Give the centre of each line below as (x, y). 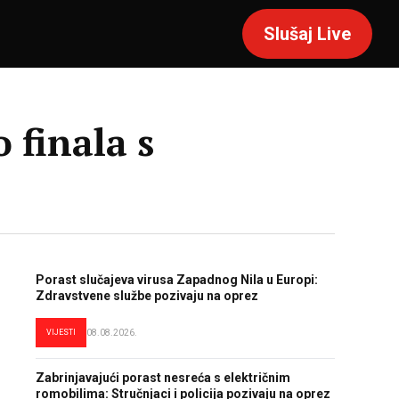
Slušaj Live (307, 34)
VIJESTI (61, 332)
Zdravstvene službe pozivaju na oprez (147, 296)
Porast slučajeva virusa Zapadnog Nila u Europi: (177, 280)
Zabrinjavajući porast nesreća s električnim (163, 378)
